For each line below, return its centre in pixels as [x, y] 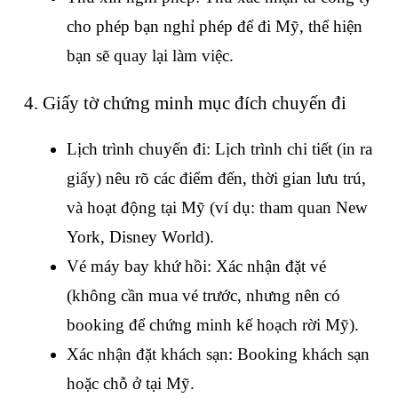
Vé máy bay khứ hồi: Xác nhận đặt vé [196, 267]
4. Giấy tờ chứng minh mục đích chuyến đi [185, 103]
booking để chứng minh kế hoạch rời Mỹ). [213, 325]
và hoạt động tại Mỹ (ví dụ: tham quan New [217, 208]
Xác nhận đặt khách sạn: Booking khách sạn [218, 354]
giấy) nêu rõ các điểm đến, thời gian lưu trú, [216, 179]
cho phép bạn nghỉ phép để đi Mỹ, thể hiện [215, 26]
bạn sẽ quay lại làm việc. [150, 55]
